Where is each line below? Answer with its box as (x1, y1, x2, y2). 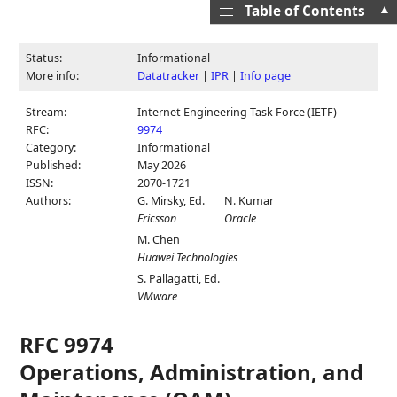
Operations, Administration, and (19, 357, 364, 386)
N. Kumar (224, 193, 275, 208)
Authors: (26, 193, 72, 208)
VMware (137, 289, 178, 304)
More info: (26, 68, 80, 83)
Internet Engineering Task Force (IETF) (137, 105, 338, 120)
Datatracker (137, 68, 200, 83)
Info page (240, 68, 292, 83)
